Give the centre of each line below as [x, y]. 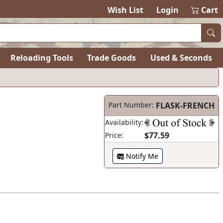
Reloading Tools [42, 58]
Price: [114, 135]
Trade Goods [112, 58]
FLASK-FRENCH [185, 106]
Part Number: [131, 105]
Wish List [126, 10]
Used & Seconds [181, 58]
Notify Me [141, 156]
